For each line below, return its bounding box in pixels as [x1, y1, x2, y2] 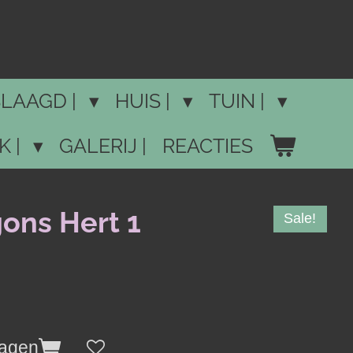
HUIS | [115, 89, 175, 113]
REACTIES [162, 134, 253, 158]
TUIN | [209, 89, 269, 113]
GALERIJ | [59, 134, 147, 158]
